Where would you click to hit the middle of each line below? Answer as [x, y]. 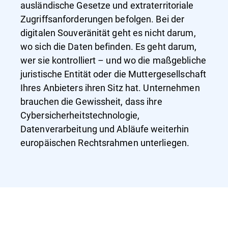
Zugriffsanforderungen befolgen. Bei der [103, 19]
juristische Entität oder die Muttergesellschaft [113, 74]
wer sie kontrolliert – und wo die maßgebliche [113, 60]
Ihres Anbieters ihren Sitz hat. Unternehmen [110, 88]
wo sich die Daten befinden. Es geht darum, [109, 46]
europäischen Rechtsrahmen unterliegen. [106, 142]
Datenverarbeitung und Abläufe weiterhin [105, 129]
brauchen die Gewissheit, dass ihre [91, 101]
